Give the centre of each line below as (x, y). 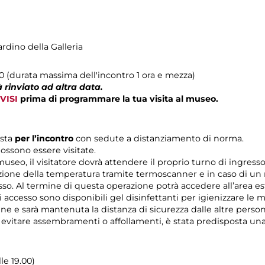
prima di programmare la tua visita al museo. (118, 99)
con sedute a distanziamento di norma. (160, 139)
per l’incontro (45, 139)
